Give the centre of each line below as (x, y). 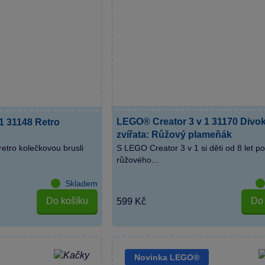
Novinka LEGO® (167, 258)
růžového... (137, 159)
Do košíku (67, 201)
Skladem (81, 183)
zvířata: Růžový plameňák (174, 134)
